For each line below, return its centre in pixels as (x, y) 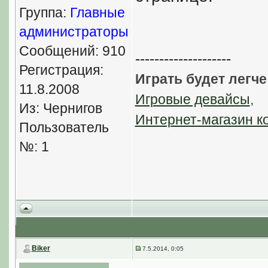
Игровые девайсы (192, 99)
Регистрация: (61, 70)
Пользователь (64, 127)
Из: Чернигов (60, 108)
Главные (97, 13)
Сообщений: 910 (72, 51)
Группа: (44, 13)
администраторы (74, 32)
